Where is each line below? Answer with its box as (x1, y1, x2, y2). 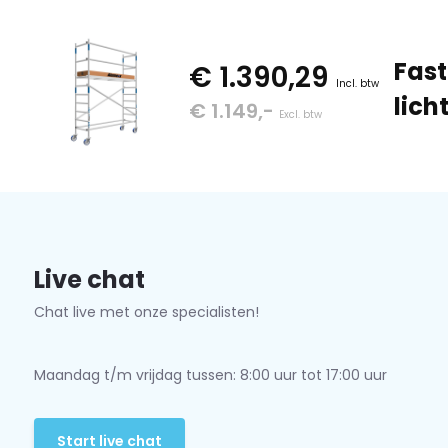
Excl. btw (278, 107, 322, 122)
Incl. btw (335, 76, 379, 91)
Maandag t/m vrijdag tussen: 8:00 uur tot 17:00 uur (33, 365, 387, 385)
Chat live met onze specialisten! (33, 302, 259, 322)
